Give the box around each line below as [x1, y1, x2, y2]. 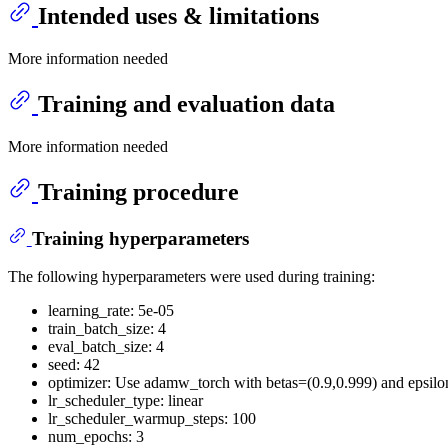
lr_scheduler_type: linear [48, 392, 203, 410]
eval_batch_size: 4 [48, 338, 164, 356]
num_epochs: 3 [48, 428, 144, 446]
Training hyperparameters [31, 227, 249, 249]
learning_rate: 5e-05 [48, 302, 174, 320]
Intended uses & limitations [38, 3, 319, 30]
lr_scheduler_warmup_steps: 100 [48, 410, 256, 428]
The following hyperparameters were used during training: [8, 268, 375, 286]
